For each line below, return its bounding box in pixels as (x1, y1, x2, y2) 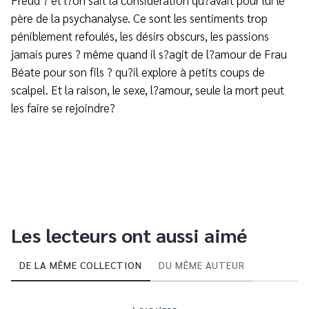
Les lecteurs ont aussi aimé (11, 222, 247, 248)
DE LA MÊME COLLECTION (19, 259, 142, 272)
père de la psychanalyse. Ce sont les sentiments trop (11, 10, 268, 26)
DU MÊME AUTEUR (159, 259, 245, 272)
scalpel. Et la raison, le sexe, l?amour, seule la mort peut (11, 82, 284, 98)
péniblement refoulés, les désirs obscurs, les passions (11, 28, 269, 44)
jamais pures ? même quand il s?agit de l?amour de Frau (11, 46, 287, 62)
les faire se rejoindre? (11, 100, 123, 116)
